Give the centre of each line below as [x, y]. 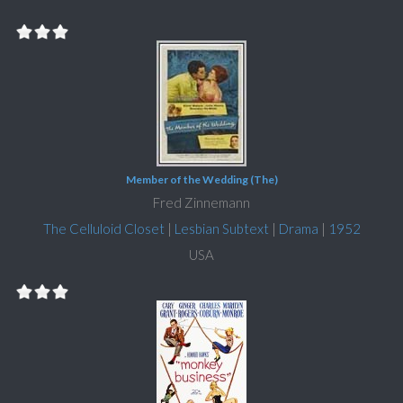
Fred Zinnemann [201, 203]
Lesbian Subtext [221, 229]
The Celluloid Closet [103, 229]
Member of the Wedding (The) [201, 180]
